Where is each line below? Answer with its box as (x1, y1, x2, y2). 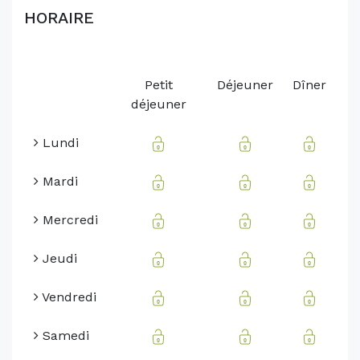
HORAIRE (24, 8, 94, 28)
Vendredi (39, 289, 96, 305)
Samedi (39, 328, 89, 344)
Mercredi (39, 212, 98, 228)
